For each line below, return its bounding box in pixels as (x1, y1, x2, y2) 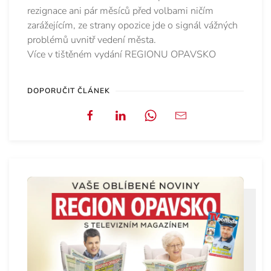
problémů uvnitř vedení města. (27, 33, 156, 47)
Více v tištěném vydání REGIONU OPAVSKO (27, 48, 216, 62)
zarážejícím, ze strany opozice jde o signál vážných (27, 19, 238, 33)
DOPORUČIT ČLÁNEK (27, 86, 110, 96)
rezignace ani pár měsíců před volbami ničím (27, 4, 214, 18)
